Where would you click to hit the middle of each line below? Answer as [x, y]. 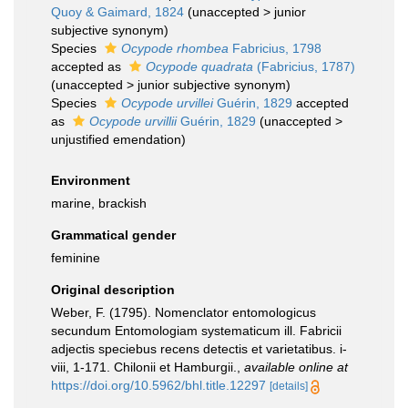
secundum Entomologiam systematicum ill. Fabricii [196, 331]
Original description [113, 290]
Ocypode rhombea [175, 48]
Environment [91, 180]
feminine [76, 258]
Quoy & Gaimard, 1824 [117, 12]
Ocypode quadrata [199, 66]
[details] [289, 386]
